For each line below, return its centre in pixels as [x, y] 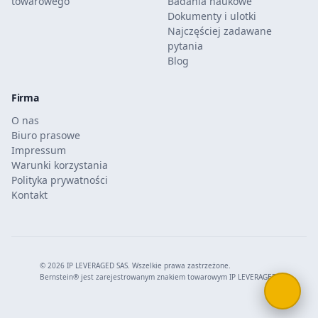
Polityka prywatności [60, 180]
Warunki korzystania [60, 165]
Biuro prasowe [46, 135]
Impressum [39, 150]
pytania [185, 46]
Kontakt [29, 195]
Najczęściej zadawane [220, 31]
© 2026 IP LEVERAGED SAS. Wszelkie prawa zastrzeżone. [135, 265]
